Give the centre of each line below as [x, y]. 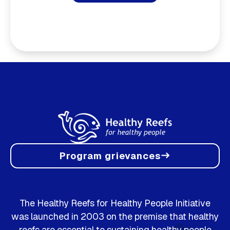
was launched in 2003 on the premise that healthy [115, 217]
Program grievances [110, 156]
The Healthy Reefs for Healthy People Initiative [115, 203]
